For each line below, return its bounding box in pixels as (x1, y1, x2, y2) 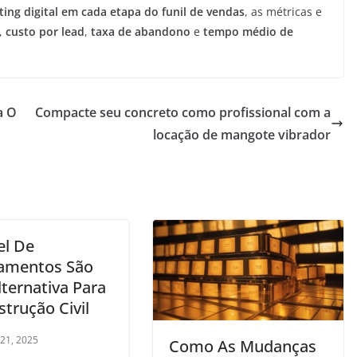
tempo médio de (203, 24, 293, 40)
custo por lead (6, 24, 84, 40)
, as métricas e (245, 4, 322, 20)
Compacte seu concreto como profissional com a (35, 104, 331, 122)
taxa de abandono (91, 24, 190, 40)
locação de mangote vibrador (153, 126, 331, 144)
